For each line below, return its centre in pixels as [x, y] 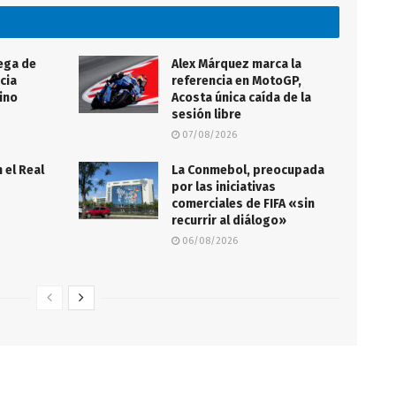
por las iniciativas [224, 187]
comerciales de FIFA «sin [243, 204]
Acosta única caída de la [241, 98]
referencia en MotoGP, [236, 81]
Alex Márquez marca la [236, 65]
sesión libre [206, 115]
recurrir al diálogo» [229, 221]
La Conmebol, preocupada [248, 171]
